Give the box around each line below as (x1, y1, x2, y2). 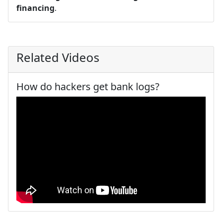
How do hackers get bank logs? (16, 79, 160, 93)
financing (16, 2, 55, 13)
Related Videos (16, 49, 100, 65)
